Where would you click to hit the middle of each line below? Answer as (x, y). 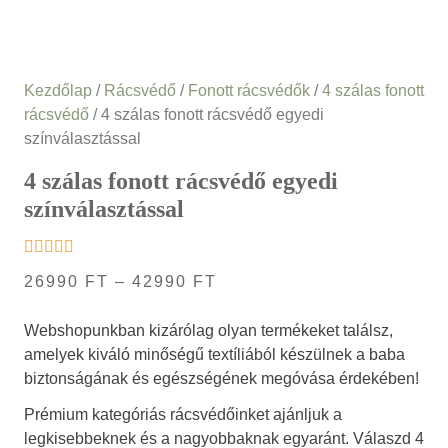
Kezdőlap (58, 91)
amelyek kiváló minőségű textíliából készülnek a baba (214, 355)
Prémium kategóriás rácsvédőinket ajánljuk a (183, 415)
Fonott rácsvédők (249, 91)
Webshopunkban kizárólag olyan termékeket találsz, (208, 331)
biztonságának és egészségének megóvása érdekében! (221, 379)
